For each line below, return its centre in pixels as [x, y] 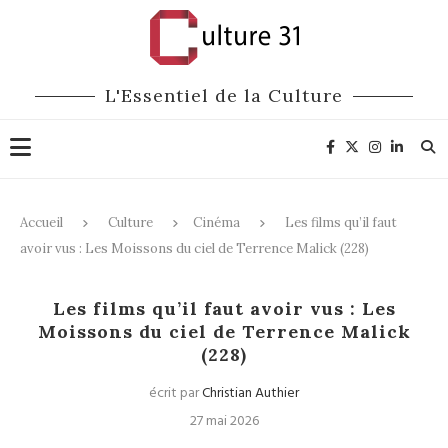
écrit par [175, 393]
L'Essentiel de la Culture [224, 95]
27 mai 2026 [224, 421]
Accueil [41, 222]
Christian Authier [250, 393]
